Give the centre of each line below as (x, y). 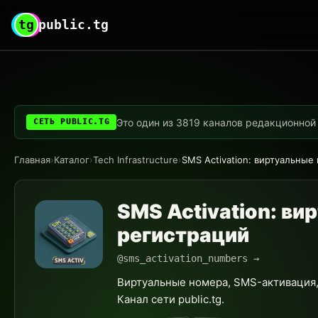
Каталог (72, 160)
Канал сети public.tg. (171, 299)
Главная (32, 160)
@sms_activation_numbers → (188, 258)
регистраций (183, 235)
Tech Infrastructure (136, 160)
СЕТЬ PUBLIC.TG (72, 122)
